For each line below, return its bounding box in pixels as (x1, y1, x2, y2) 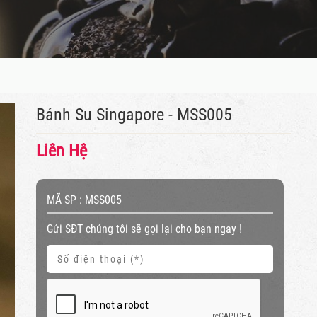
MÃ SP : (47, 193, 85, 207)
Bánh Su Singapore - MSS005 (36, 105, 232, 125)
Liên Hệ (36, 141, 87, 161)
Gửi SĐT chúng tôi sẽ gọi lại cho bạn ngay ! (47, 222, 242, 236)
